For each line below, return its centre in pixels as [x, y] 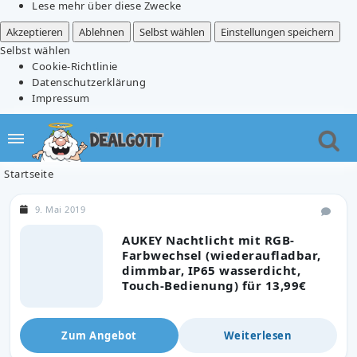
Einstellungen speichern [277, 31]
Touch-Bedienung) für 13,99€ [214, 285]
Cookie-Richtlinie [75, 66]
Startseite [29, 173]
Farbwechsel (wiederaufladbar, [222, 255]
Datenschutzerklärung [89, 82]
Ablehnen [101, 31]
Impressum [61, 98]
